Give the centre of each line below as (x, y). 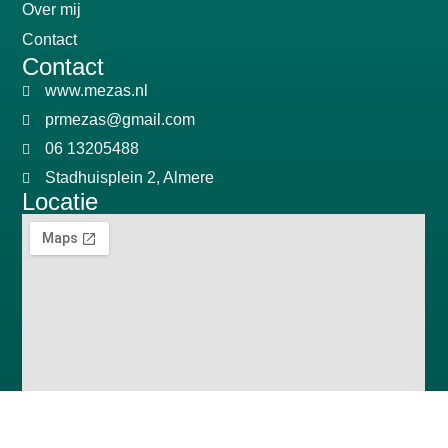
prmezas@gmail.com (119, 119)
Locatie (60, 201)
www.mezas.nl (96, 90)
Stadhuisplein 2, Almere (129, 177)
